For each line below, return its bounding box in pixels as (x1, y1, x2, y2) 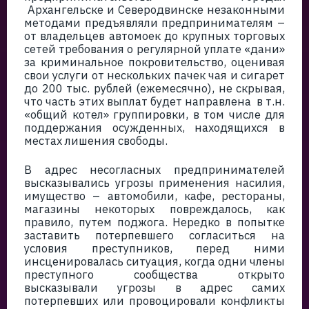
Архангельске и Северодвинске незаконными (24, 2, 285, 17)
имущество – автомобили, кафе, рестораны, (24, 188, 285, 203)
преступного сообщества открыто (24, 267, 285, 282)
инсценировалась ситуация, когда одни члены (24, 254, 285, 269)
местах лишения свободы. (24, 133, 168, 148)
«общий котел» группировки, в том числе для (24, 107, 285, 122)
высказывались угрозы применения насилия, (24, 175, 285, 190)
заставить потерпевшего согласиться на (24, 228, 285, 243)
